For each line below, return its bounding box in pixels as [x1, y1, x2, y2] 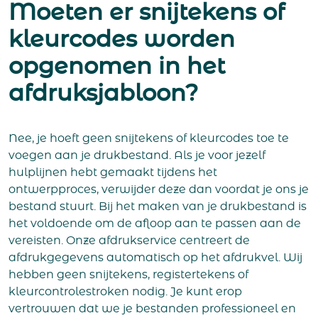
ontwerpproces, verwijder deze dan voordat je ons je [9, 183, 309, 195]
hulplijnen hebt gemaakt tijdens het [9, 166, 217, 178]
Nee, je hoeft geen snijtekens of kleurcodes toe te [9, 132, 289, 144]
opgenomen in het [9, 55, 226, 78]
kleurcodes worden [9, 28, 235, 51]
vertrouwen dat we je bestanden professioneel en [9, 302, 296, 314]
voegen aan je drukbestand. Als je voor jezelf [9, 149, 265, 161]
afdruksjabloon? [9, 82, 198, 105]
